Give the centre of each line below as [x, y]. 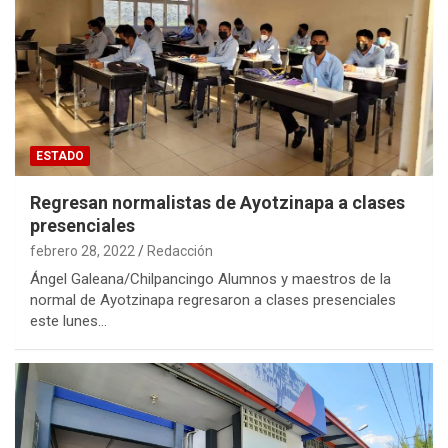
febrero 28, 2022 [82, 251]
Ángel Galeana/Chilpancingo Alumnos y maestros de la [210, 279]
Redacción [180, 251]
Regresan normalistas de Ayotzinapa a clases [217, 203]
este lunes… [68, 321]
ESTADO [60, 156]
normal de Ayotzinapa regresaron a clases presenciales [213, 300]
